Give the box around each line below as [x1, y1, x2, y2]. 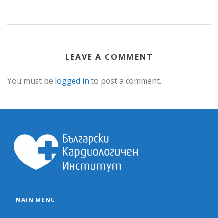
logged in [55, 75, 89, 87]
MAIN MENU [16, 196, 56, 204]
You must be [7, 75, 55, 87]
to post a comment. [89, 75, 161, 87]
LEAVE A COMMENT [65, 52, 153, 63]
